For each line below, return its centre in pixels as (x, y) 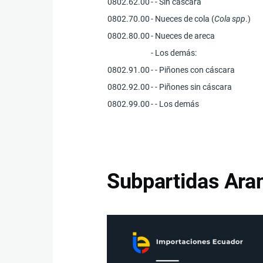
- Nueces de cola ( (183, 18)
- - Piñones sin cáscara (192, 87)
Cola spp (230, 18)
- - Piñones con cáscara (193, 70)
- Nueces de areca (183, 36)
